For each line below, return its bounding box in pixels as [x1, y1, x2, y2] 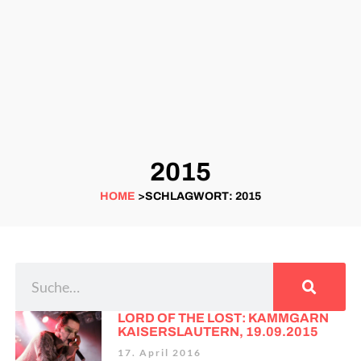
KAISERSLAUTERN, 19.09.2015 [117, 325, 318, 339]
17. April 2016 [117, 346, 201, 359]
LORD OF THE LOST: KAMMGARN [117, 311, 329, 326]
